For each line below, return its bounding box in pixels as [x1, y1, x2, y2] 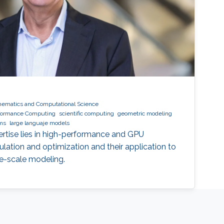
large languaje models [9, 119, 69, 127]
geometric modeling [117, 110, 172, 117]
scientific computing [58, 110, 114, 117]
